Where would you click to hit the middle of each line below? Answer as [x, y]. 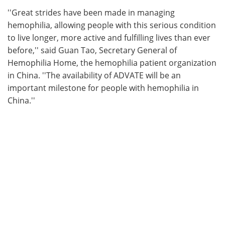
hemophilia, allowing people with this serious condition [112, 25]
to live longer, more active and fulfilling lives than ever [109, 37]
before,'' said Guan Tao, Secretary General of [92, 50]
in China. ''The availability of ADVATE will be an [94, 75]
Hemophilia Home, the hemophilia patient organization [112, 62]
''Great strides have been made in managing [91, 12]
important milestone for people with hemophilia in [103, 87]
